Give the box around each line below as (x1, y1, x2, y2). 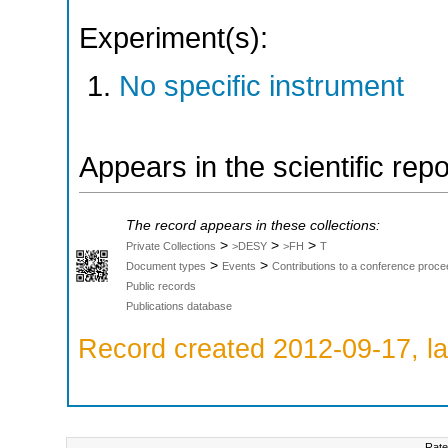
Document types (126, 260, 206, 273)
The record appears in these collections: (126, 218, 380, 234)
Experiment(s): (79, 21, 268, 54)
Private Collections (126, 240, 216, 253)
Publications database (126, 300, 232, 313)
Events (222, 260, 256, 273)
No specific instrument (119, 69, 404, 102)
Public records (126, 280, 196, 293)
